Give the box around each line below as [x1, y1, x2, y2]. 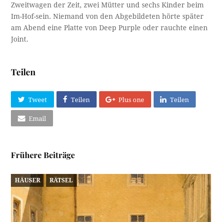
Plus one [118, 96, 145, 104]
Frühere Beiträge [11, 150, 75, 161]
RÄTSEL [50, 176, 73, 184]
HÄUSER [14, 176, 40, 184]
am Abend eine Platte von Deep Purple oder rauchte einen [11, 24, 208, 32]
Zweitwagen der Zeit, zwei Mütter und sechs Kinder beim [11, 1, 204, 9]
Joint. [11, 35, 29, 44]
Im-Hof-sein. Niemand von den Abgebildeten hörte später [11, 12, 204, 21]
